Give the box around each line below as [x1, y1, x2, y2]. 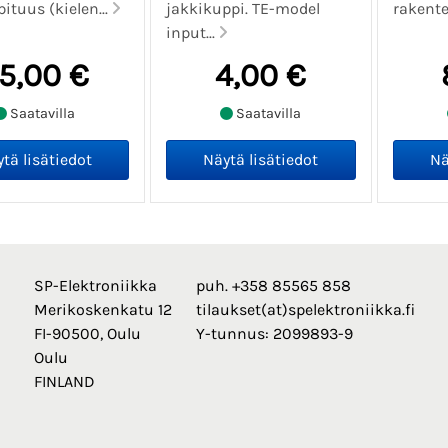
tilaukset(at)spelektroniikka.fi [195, 300, 415, 320]
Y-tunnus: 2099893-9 [195, 324, 353, 344]
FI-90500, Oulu [33, 324, 141, 344]
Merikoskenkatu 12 [33, 300, 172, 320]
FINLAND [33, 372, 95, 392]
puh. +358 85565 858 [195, 276, 351, 296]
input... [166, 23, 220, 43]
